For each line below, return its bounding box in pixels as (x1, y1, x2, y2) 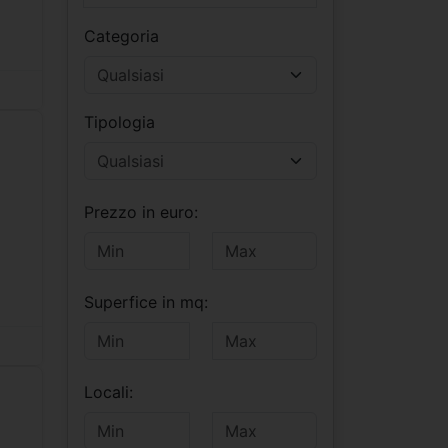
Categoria (84, 25, 159, 46)
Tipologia (84, 111, 155, 132)
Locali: (84, 381, 133, 402)
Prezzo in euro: (84, 201, 198, 222)
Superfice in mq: (84, 291, 208, 312)
